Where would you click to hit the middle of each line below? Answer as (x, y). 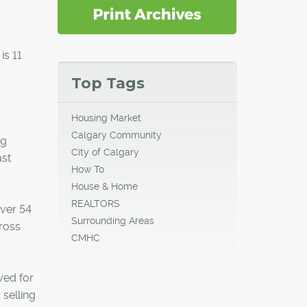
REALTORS (95, 203)
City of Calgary (105, 152)
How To (87, 169)
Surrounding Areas (112, 220)
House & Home (104, 186)
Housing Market (106, 118)
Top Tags (108, 83)
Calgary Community (116, 135)
